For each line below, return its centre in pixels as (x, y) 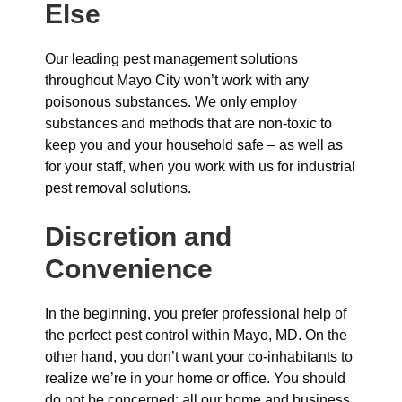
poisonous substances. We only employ (171, 102)
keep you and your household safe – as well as (194, 145)
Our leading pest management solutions (171, 59)
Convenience (129, 269)
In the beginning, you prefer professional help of (196, 314)
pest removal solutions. (118, 188)
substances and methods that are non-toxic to (188, 123)
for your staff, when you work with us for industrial (200, 166)
